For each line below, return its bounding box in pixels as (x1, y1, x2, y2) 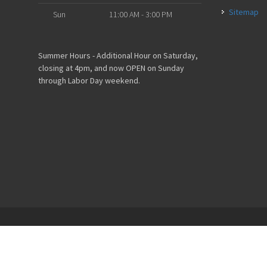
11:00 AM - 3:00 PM (109, 9, 172, 20)
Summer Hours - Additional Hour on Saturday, (38, 50, 198, 61)
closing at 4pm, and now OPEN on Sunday (38, 63, 184, 73)
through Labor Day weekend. (38, 75, 140, 86)
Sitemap (229, 7, 259, 17)
